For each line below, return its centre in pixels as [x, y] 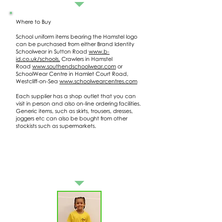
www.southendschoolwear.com [74, 66]
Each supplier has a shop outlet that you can [76, 96]
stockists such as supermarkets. [66, 126]
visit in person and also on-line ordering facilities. [78, 103]
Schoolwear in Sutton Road [52, 51]
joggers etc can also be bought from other [72, 118]
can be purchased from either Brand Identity [75, 44]
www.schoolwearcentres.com [98, 81]
